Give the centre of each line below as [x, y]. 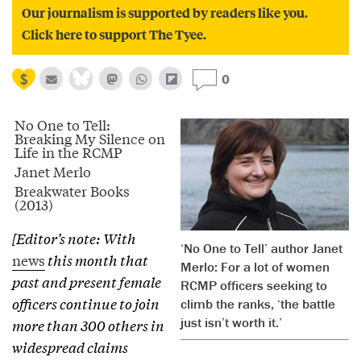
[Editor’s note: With [74, 239]
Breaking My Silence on [90, 139]
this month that [97, 260]
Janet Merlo [53, 172]
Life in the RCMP [68, 152]
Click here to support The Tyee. [114, 35]
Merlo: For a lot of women [255, 267]
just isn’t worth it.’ [231, 323]
